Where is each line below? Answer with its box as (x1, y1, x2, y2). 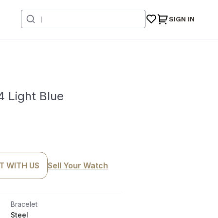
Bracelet (11, 200, 37, 208)
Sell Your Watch (48, 161, 108, 170)
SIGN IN (169, 15, 195, 23)
